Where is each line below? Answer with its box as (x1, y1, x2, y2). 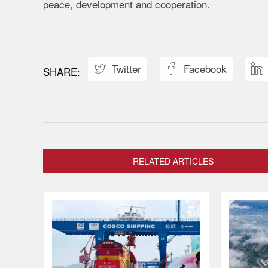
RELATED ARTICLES (133, 154, 214, 167)
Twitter (112, 60, 141, 76)
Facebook (183, 60, 227, 76)
